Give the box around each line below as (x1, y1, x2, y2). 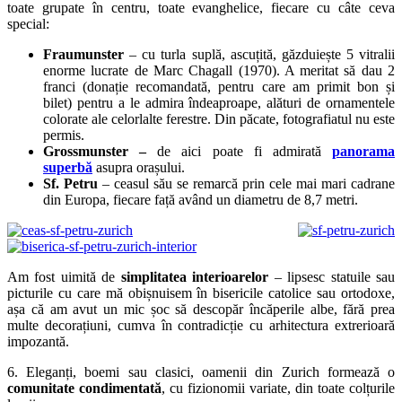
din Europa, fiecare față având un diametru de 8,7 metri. (43, 191, 358, 207)
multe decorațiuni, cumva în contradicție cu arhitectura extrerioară (7, 317, 395, 333)
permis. (43, 127, 84, 143)
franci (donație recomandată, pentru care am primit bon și (43, 78, 395, 94)
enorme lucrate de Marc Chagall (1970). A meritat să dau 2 (43, 62, 395, 78)
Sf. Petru (43, 175, 98, 191)
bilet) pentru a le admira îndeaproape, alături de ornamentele (43, 94, 395, 110)
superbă (43, 159, 92, 175)
